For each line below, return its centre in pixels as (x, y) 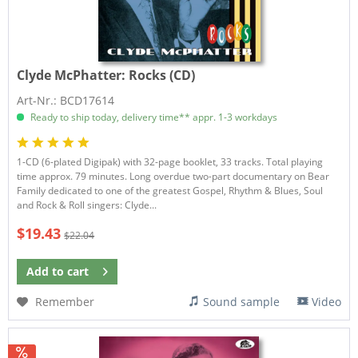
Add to (46, 271)
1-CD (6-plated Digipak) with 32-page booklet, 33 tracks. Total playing (170, 162)
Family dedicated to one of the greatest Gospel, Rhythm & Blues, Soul (170, 191)
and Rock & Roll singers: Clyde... (87, 205)
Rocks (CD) (162, 76)
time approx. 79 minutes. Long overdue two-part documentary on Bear (173, 177)
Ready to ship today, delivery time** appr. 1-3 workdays (153, 117)
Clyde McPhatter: (73, 76)
